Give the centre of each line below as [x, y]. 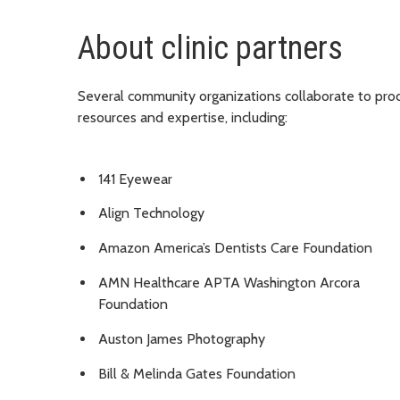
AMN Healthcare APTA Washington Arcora [229, 283]
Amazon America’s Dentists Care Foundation [235, 248]
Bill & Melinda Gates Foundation [197, 373]
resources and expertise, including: [183, 117]
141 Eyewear [135, 179]
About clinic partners [210, 48]
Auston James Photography [182, 338]
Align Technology [151, 213]
